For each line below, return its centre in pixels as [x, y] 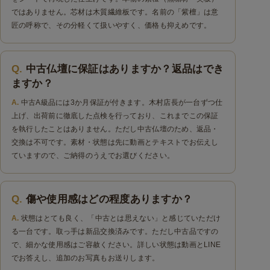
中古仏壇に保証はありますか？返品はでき [125, 69]
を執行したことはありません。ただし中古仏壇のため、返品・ [115, 129]
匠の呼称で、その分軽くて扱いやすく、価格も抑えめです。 [111, 26]
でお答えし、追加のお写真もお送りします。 [85, 258]
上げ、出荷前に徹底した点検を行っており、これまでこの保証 [115, 116]
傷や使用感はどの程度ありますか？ [109, 199]
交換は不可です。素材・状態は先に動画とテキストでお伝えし [115, 143]
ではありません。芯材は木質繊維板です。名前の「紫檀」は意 [115, 12]
